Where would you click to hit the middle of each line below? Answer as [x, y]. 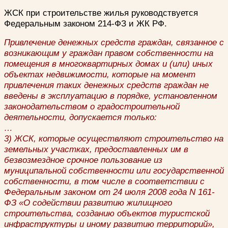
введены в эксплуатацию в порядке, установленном [111, 95]
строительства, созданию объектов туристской [107, 213]
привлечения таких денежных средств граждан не [106, 85]
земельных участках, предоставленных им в [96, 149]
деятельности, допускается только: [80, 117]
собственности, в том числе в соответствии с [104, 181]
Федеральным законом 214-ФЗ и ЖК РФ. [85, 23]
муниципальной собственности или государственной [114, 170]
